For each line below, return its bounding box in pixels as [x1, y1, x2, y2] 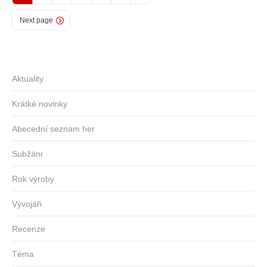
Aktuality [12, 74, 44, 83]
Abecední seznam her [12, 124, 95, 133]
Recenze [12, 224, 45, 234]
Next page [20, 16, 53, 24]
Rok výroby [12, 174, 54, 184]
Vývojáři [12, 199, 42, 209]
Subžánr [12, 149, 44, 159]
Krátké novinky [12, 99, 67, 108]
